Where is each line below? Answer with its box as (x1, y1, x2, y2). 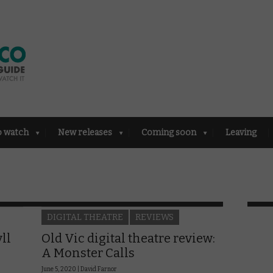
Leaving (225, 127, 257, 138)
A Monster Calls (41, 245, 135, 260)
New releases (58, 127, 112, 138)
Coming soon (141, 127, 196, 138)
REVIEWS (135, 211, 174, 222)
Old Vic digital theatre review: (41, 230, 215, 246)
